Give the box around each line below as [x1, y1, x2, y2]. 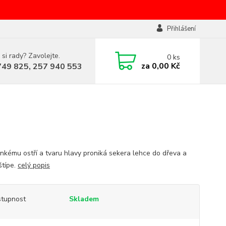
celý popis [17, 160, 50, 170]
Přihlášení [166, 24, 196, 33]
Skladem [69, 194, 99, 204]
